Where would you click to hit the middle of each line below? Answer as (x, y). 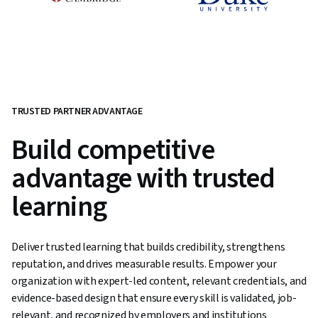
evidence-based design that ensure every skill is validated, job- (154, 298)
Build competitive (113, 150)
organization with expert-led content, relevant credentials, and (159, 281)
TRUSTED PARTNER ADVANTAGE (77, 111)
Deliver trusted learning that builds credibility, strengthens (148, 247)
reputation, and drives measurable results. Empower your (144, 264)
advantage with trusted (143, 179)
